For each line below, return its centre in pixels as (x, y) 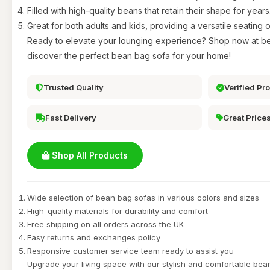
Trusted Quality (74, 87)
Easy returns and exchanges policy (94, 237)
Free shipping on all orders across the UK (105, 224)
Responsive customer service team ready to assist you (130, 251)
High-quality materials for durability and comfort (118, 211)
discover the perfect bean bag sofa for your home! (129, 56)
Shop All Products (89, 155)
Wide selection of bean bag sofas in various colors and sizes (143, 198)
